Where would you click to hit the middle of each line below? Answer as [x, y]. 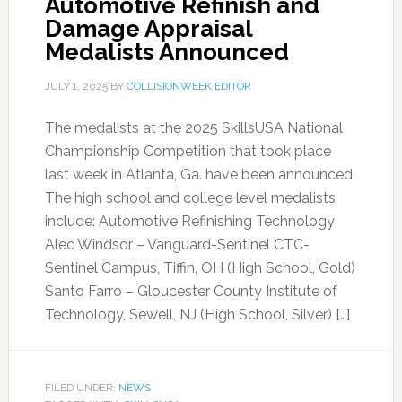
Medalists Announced [166, 52]
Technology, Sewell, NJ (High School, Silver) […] [197, 315]
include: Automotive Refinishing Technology [189, 221]
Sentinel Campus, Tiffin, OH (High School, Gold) [200, 268]
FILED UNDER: [81, 388]
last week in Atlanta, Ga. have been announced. [200, 175]
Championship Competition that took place [188, 151]
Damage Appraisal [148, 29]
